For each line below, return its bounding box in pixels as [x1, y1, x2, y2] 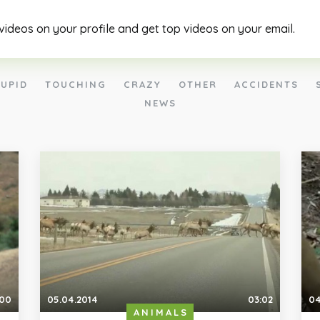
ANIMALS [133, 306, 189, 318]
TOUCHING [44, 79, 106, 90]
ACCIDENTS [234, 79, 299, 90]
